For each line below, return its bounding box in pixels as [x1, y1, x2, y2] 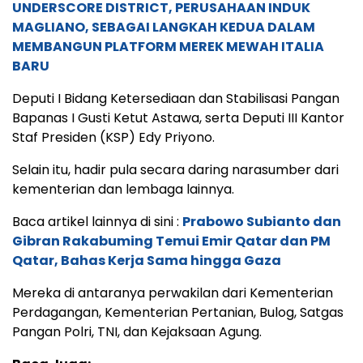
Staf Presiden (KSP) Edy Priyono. [12, 128, 215, 147]
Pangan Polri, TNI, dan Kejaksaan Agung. [12, 322, 262, 342]
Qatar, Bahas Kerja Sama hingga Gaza [12, 251, 281, 271]
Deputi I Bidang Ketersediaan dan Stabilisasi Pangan [12, 89, 340, 109]
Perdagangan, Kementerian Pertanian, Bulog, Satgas [12, 303, 344, 322]
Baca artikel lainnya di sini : [12, 212, 182, 232]
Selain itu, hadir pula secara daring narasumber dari [12, 160, 339, 180]
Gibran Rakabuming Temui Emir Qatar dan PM [12, 232, 331, 251]
